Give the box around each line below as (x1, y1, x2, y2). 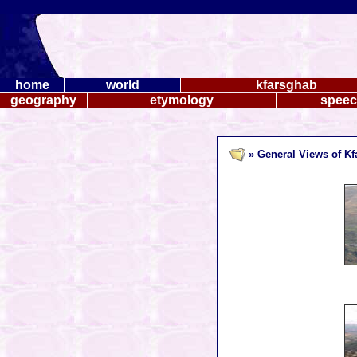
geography (10, 93, 76, 107)
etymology (150, 93, 214, 107)
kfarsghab (256, 78, 317, 92)
